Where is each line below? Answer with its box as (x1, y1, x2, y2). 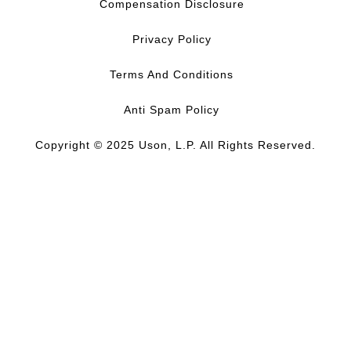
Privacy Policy (132, 32, 215, 45)
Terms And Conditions (110, 67, 238, 81)
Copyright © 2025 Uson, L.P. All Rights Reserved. (35, 138, 316, 151)
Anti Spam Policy (124, 103, 224, 116)
